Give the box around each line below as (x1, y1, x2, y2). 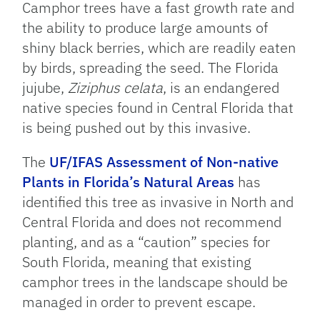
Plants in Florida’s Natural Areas (22, 171, 235, 191)
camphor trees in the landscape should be (22, 271, 289, 291)
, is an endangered (163, 77, 280, 97)
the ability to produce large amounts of (22, 17, 269, 37)
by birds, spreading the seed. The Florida (22, 57, 279, 77)
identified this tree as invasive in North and (22, 191, 294, 211)
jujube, (22, 77, 69, 97)
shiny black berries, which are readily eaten (22, 37, 296, 57)
